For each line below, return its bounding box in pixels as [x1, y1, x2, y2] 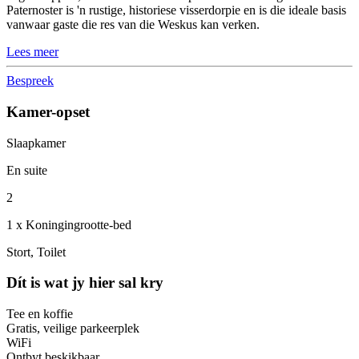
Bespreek [6, 74, 54, 88]
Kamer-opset [6, 103, 90, 120]
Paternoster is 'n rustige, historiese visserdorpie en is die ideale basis [6, 3, 346, 18]
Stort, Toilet [6, 244, 66, 259]
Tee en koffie [6, 306, 73, 321]
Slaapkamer [6, 135, 66, 150]
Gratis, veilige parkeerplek [6, 321, 139, 335]
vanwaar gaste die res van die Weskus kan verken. [6, 18, 260, 32]
